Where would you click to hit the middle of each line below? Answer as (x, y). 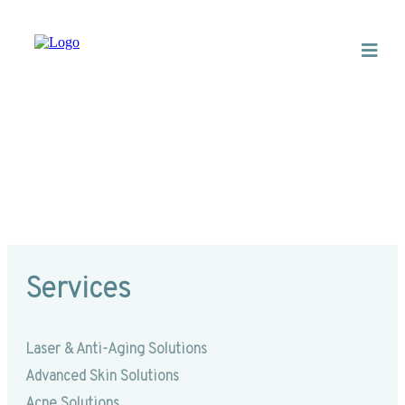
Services (78, 290)
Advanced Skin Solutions (102, 377)
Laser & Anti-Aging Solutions (116, 350)
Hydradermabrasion (147, 160)
